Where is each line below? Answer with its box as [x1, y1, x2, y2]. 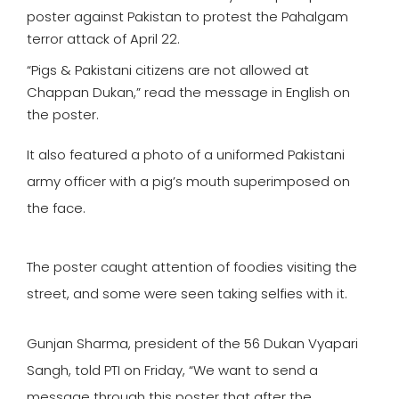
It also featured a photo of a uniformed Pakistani [27, 145, 345, 165]
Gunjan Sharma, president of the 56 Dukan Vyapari [27, 334, 358, 354]
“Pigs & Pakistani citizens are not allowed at [27, 61, 309, 80]
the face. [27, 199, 85, 218]
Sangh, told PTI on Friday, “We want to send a [27, 361, 318, 380]
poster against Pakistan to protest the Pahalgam [27, 7, 348, 27]
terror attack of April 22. [27, 29, 180, 49]
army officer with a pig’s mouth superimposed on [27, 172, 350, 191]
